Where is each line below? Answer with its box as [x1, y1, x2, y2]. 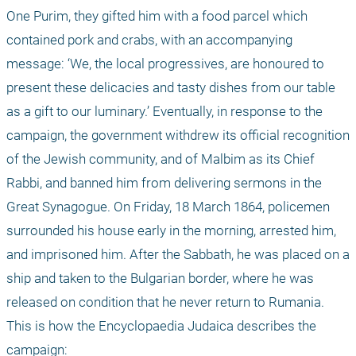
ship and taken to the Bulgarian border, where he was [6, 270, 314, 287]
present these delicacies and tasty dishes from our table [6, 79, 335, 96]
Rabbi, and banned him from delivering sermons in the [6, 175, 322, 192]
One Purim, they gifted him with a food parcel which [6, 8, 308, 25]
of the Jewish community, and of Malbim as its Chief [6, 151, 315, 168]
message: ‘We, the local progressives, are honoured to [6, 56, 324, 72]
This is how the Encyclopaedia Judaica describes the [6, 318, 316, 335]
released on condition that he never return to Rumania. [6, 294, 324, 311]
